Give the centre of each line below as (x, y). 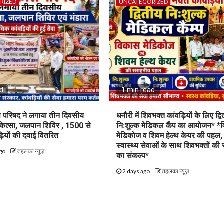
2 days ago (136, 171)
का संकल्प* (133, 155)
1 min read (138, 90)
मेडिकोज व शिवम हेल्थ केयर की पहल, (170, 135)
